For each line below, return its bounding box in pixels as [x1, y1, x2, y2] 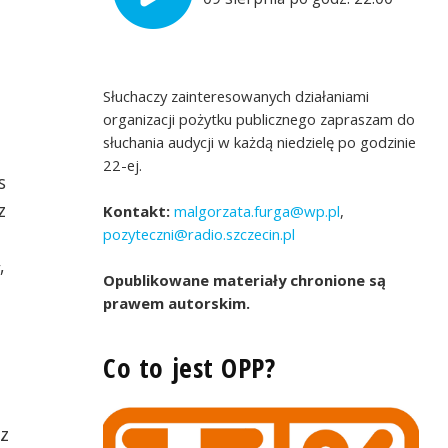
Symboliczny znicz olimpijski [164, 387, 344, 407]
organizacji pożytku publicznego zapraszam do [103, 108, 416, 129]
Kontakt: [103, 200, 171, 221]
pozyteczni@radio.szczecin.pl [103, 223, 296, 244]
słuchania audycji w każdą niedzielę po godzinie [103, 131, 417, 152]
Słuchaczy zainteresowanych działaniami [103, 85, 370, 106]
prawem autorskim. [103, 292, 251, 313]
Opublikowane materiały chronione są [103, 269, 387, 290]
